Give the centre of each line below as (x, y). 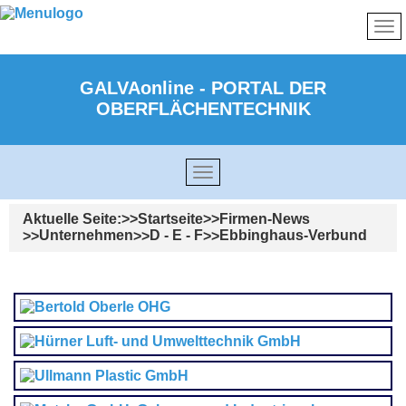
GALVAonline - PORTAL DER (203, 88)
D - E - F (176, 236)
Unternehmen (86, 236)
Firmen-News (265, 219)
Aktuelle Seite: (72, 219)
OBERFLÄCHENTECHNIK (203, 109)
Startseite (170, 219)
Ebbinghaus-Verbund (293, 236)
